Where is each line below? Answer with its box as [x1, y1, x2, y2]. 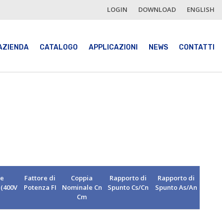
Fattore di [24, 173, 56, 182]
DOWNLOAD [138, 5, 176, 14]
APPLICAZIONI [88, 43, 138, 52]
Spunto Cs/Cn [107, 182, 149, 192]
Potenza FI [23, 182, 56, 192]
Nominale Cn [61, 182, 102, 192]
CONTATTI [178, 43, 215, 52]
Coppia [71, 173, 93, 182]
